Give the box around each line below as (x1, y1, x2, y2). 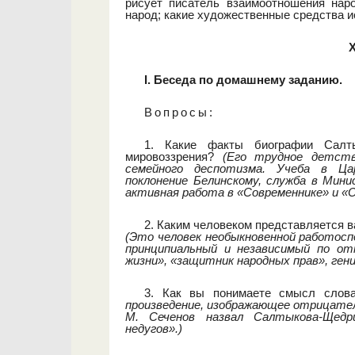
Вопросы (144, 105, 209, 119)
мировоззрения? (125, 150, 223, 163)
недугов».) (125, 322, 182, 335)
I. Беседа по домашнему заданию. (144, 73, 342, 86)
